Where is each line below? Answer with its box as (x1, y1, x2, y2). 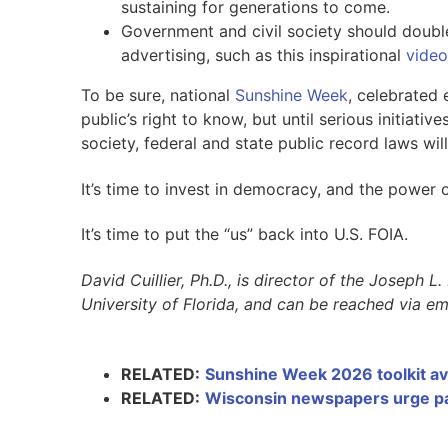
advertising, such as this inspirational (120, 45, 406, 66)
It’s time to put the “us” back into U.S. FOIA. (80, 224, 408, 245)
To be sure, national (80, 85, 235, 106)
